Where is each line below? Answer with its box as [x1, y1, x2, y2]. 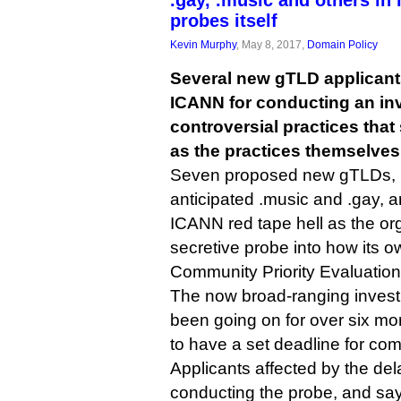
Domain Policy [307, 38, 378, 50]
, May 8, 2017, [236, 38, 307, 50]
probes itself [170, 11, 277, 30]
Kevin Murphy [170, 38, 236, 50]
